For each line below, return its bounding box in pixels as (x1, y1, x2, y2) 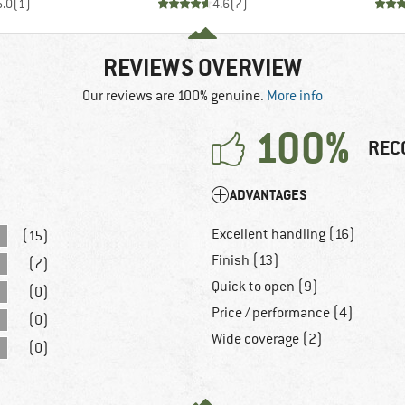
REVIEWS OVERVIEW (103, 52, 302, 83)
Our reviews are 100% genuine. (82, 86, 267, 105)
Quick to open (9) (212, 277, 318, 296)
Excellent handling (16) (212, 224, 355, 243)
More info (267, 86, 323, 105)
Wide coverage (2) (212, 329, 323, 348)
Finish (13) (212, 250, 279, 269)
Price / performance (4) (212, 303, 353, 322)
